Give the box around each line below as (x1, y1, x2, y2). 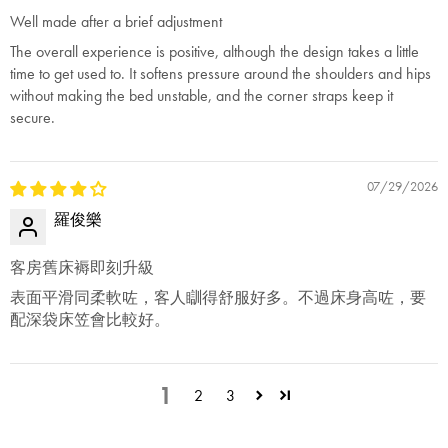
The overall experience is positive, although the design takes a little (10, 40, 419, 62)
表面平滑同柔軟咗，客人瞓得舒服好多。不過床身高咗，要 (10, 286, 426, 308)
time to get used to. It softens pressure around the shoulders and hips (10, 62, 431, 84)
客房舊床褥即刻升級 (10, 256, 154, 278)
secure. (10, 106, 55, 128)
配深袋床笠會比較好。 (10, 308, 170, 330)
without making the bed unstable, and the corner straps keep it (10, 84, 393, 106)
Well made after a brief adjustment (10, 10, 222, 32)
